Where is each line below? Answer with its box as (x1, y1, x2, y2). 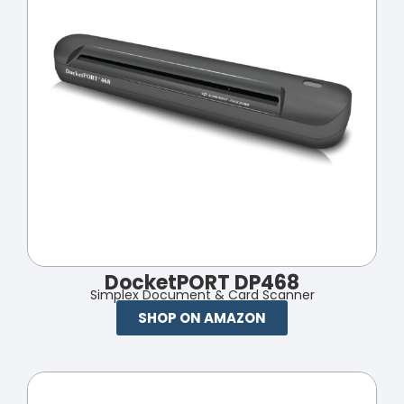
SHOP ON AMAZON (138, 308, 266, 327)
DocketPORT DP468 (105, 268, 299, 297)
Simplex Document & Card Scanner (89, 285, 315, 304)
